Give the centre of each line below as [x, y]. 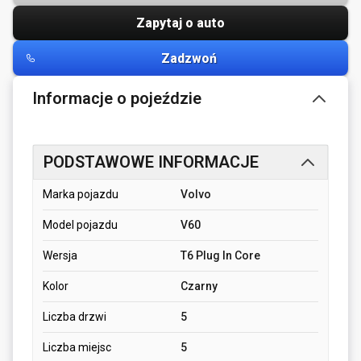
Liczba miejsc [77, 348]
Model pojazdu [80, 225]
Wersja [60, 256]
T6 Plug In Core [220, 256]
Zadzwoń [189, 58]
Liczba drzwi [75, 317]
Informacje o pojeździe [117, 99]
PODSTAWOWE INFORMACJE [151, 162]
